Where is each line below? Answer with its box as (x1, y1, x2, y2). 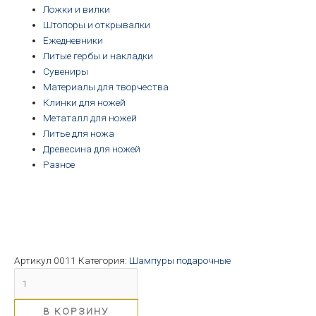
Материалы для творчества (43, 80, 169, 92)
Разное (43, 158, 75, 170)
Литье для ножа (43, 127, 115, 139)
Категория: (78, 254, 127, 266)
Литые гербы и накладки (43, 49, 154, 61)
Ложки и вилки (43, 3, 111, 15)
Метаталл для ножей (43, 111, 138, 123)
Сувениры (43, 65, 89, 77)
